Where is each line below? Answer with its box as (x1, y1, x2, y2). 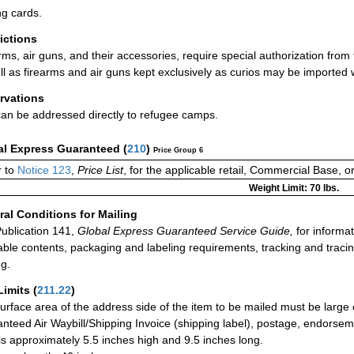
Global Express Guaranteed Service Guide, (74, 224, 293, 237)
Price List (77, 164, 123, 177)
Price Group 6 (153, 146, 203, 155)
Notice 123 (14, 164, 71, 177)
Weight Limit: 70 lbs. (248, 183, 339, 194)
